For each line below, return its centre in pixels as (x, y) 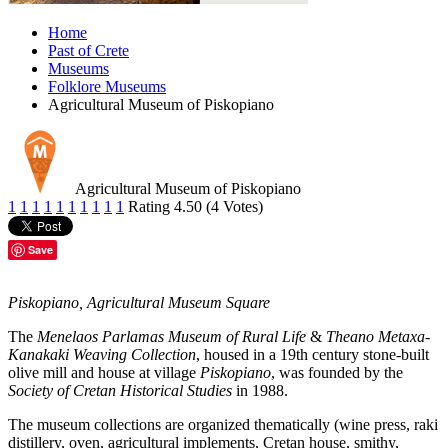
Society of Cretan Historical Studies (120, 391)
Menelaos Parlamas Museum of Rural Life (171, 337)
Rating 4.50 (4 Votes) (195, 207)
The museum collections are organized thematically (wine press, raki (223, 425)
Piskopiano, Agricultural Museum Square (139, 303)
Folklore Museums (107, 87)
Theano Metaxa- (378, 337)
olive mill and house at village (104, 373)
